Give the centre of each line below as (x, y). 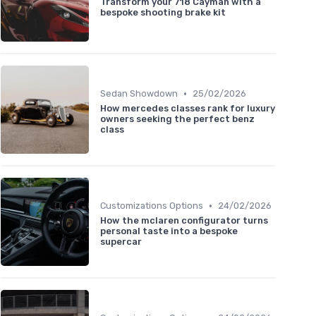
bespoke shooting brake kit (163, 12)
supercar (121, 242)
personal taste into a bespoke (169, 231)
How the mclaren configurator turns (184, 221)
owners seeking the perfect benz (177, 119)
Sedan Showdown (139, 94)
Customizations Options (152, 206)
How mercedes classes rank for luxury (188, 109)
